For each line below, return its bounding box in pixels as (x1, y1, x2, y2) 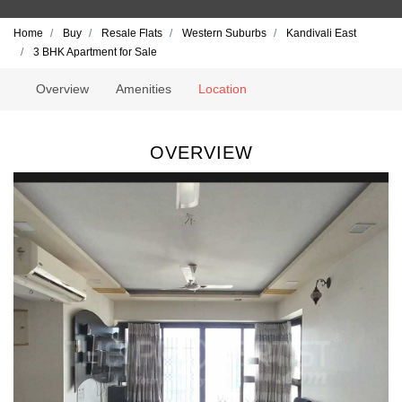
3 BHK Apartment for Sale (33, 46, 157, 58)
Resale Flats (101, 27, 162, 39)
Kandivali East (286, 27, 356, 39)
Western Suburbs (182, 27, 267, 39)
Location (198, 82, 248, 96)
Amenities (116, 82, 172, 96)
